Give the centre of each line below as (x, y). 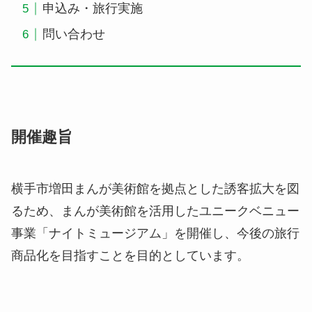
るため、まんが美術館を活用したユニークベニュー (155, 211)
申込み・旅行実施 (92, 9)
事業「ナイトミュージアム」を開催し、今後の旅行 (155, 234)
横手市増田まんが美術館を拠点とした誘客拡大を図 (155, 189)
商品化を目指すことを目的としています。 (130, 256)
